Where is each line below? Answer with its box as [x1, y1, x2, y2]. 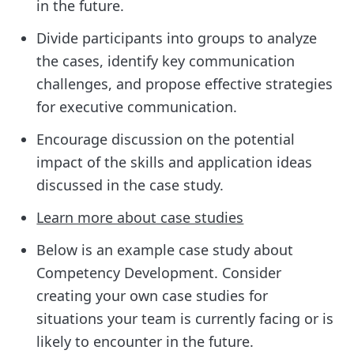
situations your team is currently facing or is [36, 309, 334, 329]
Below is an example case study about [36, 240, 294, 260]
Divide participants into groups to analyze [36, 28, 318, 48]
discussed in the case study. [36, 175, 224, 195]
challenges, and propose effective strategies [36, 74, 333, 94]
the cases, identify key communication [36, 51, 296, 71]
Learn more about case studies [36, 208, 244, 228]
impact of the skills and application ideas [36, 153, 313, 172]
